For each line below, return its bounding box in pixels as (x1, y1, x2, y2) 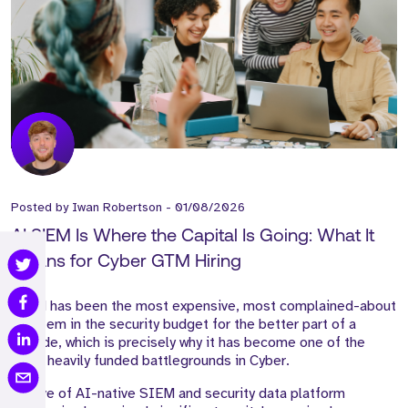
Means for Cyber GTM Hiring (11, 253, 241, 272)
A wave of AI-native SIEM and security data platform (11, 384, 345, 403)
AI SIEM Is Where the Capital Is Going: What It (11, 228, 374, 247)
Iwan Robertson (72, 199, 162, 216)
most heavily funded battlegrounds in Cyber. (11, 352, 293, 371)
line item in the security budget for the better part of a (11, 315, 356, 334)
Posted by (11, 199, 72, 216)
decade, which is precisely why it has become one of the (11, 333, 365, 352)
